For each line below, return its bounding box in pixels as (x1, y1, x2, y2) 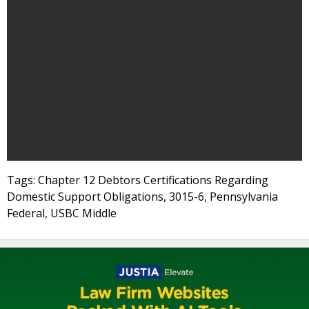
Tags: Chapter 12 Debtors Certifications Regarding (7, 172, 268, 188)
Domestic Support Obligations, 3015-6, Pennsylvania (7, 189, 278, 204)
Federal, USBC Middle (7, 206, 117, 221)
